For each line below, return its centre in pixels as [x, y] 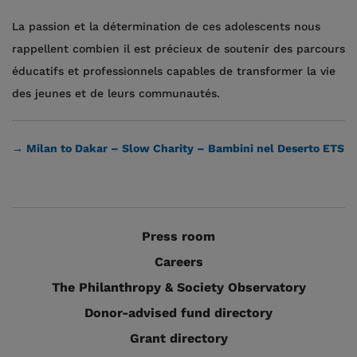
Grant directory [178, 338]
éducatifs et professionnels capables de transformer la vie [174, 71]
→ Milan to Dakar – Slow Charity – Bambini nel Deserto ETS [178, 148]
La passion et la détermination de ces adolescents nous [166, 26]
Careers [178, 262]
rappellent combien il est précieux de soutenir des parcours [178, 49]
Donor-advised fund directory [178, 313]
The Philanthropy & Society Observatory [178, 287]
